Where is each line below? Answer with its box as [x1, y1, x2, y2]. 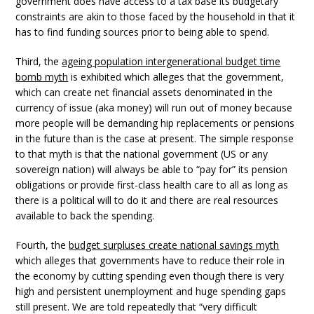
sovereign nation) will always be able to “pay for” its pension [15, 163, 288, 176]
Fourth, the [15, 238, 69, 252]
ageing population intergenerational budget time [62, 55, 281, 68]
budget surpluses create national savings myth [69, 238, 280, 252]
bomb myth [15, 70, 69, 83]
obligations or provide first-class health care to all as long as [15, 178, 289, 191]
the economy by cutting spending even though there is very [15, 269, 285, 282]
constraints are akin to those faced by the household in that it [15, 10, 296, 23]
